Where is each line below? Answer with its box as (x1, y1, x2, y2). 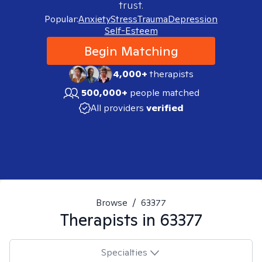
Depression (168, 13, 218, 25)
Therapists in (60, 209, 160, 230)
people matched (130, 87, 199, 99)
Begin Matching (84, 43, 178, 59)
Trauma (137, 13, 168, 25)
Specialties (101, 246, 147, 258)
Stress (111, 13, 137, 25)
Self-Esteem (104, 25, 158, 37)
